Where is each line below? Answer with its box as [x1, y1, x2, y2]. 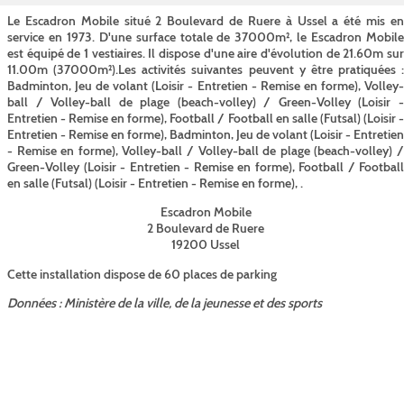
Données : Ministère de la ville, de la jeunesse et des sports [7, 295, 322, 312]
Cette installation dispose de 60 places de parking [7, 265, 277, 282]
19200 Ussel [171, 236, 240, 253]
